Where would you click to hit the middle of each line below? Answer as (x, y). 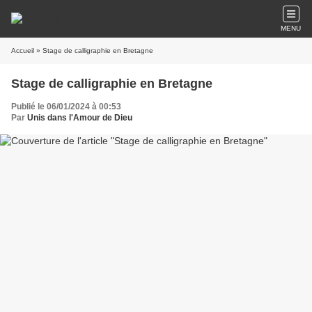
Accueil (23, 50)
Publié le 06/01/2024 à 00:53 (66, 107)
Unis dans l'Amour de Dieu (80, 118)
